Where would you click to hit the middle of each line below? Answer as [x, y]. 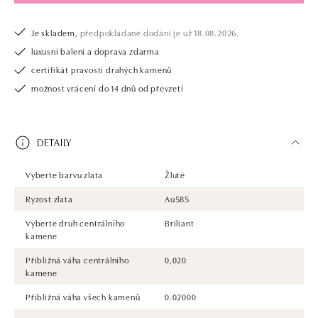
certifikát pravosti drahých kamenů [102, 69]
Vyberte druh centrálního [76, 222]
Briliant [180, 222]
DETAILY [54, 142]
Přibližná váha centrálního [77, 259]
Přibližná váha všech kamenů [83, 296]
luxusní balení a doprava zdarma [95, 50]
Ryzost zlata [49, 198]
